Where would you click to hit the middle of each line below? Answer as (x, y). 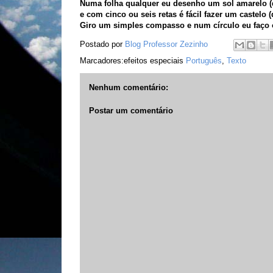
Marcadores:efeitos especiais (133, 61)
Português (204, 61)
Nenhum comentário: (128, 87)
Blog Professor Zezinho (166, 44)
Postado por (102, 44)
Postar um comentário (131, 110)
